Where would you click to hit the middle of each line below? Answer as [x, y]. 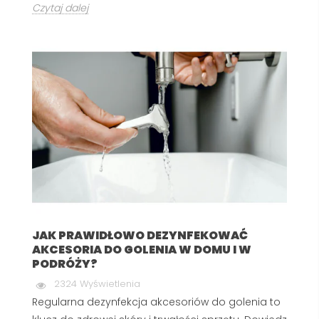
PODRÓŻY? [65, 263]
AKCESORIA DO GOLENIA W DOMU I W [142, 249]
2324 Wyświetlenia [97, 283]
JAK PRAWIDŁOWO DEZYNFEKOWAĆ [140, 235]
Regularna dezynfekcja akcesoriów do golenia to [156, 302]
